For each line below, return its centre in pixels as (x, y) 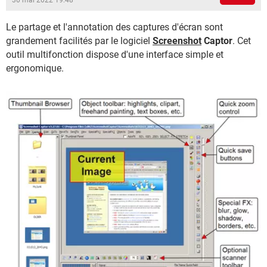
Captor (217, 41)
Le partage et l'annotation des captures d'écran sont (114, 27)
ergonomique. (35, 68)
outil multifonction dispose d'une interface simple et (115, 55)
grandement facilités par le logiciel (79, 41)
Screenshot (177, 41)
